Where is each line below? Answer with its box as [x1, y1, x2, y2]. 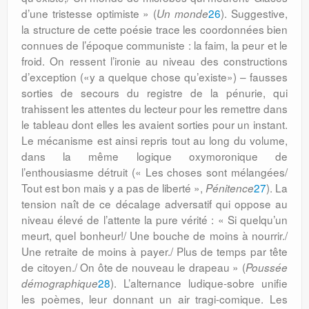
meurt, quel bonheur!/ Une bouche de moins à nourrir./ [21, 228, 288, 243]
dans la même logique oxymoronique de [21, 148, 288, 163]
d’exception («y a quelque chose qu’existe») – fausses [21, 69, 288, 84]
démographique [21, 276, 98, 290]
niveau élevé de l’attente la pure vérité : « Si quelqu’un [21, 212, 288, 227]
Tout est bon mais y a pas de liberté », [21, 180, 206, 195]
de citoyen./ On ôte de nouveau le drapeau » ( [21, 259, 246, 275]
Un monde [157, 6, 209, 21]
